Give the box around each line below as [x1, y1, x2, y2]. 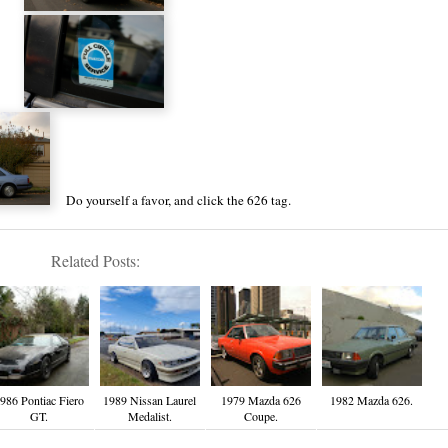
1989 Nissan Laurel [103, 392, 196, 409]
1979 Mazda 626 [220, 392, 301, 409]
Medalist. [127, 408, 172, 425]
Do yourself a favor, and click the [63, 191, 248, 210]
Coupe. [243, 408, 278, 425]
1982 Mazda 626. [330, 392, 413, 409]
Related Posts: [51, 250, 140, 272]
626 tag [247, 191, 289, 210]
